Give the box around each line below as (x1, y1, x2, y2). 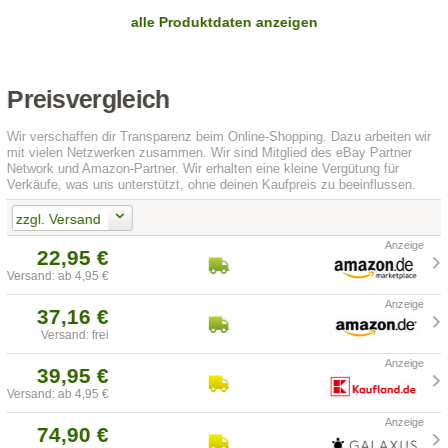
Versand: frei (41, 328, 110, 343)
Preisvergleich (7, 86, 170, 114)
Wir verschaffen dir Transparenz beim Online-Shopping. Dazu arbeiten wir (7, 129, 432, 145)
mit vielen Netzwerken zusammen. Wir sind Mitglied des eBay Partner (7, 145, 413, 161)
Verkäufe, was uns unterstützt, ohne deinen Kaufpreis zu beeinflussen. (7, 177, 417, 193)
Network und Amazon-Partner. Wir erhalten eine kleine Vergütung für (7, 161, 400, 177)
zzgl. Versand (15, 210, 101, 227)
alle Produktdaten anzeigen (130, 14, 318, 31)
